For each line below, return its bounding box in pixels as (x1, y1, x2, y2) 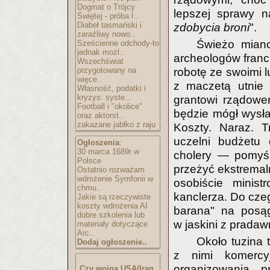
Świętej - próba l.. (77, 11, 138, 20)
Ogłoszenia (77, 138, 119, 147)
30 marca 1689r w (77, 147, 139, 156)
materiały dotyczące (77, 219, 148, 228)
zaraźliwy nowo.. (77, 30, 135, 39)
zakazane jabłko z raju (77, 120, 155, 129)
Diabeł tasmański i (77, 20, 142, 30)
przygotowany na (77, 66, 136, 75)
